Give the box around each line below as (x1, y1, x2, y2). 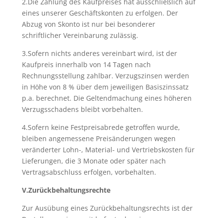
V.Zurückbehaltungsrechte (21, 185, 110, 195)
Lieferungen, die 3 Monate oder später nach (21, 156, 166, 165)
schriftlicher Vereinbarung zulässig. (21, 31, 138, 40)
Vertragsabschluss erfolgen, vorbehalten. (21, 167, 156, 177)
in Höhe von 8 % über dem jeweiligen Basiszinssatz (21, 82, 189, 91)
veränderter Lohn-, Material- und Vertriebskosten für (21, 145, 195, 154)
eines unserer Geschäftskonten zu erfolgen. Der (21, 8, 178, 18)
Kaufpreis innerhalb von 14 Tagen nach (21, 60, 151, 69)
